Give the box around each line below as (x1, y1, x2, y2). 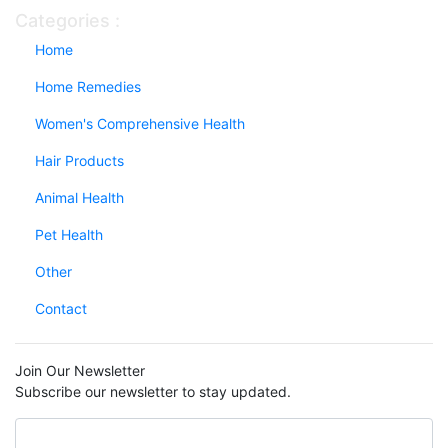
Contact (35, 299, 87, 317)
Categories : (15, 9, 120, 31)
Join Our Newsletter (15, 361, 145, 379)
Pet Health (35, 225, 103, 243)
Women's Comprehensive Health (35, 114, 245, 132)
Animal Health (35, 188, 124, 206)
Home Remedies (35, 77, 141, 95)
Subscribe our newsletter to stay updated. (15, 382, 291, 400)
